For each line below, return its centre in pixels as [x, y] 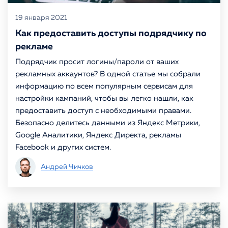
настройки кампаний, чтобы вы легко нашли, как [104, 98]
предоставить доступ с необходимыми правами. [103, 111]
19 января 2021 [41, 18]
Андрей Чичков [67, 167]
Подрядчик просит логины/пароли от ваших [97, 62]
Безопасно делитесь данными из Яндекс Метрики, [108, 123]
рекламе [34, 47]
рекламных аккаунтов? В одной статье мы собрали [108, 74]
